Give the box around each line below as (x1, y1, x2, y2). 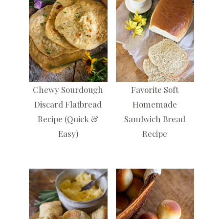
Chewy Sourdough (33, 84, 104, 95)
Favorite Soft (131, 84, 179, 95)
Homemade (132, 98, 177, 109)
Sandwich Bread (124, 113, 186, 124)
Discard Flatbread (34, 98, 102, 109)
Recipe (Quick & (38, 113, 99, 124)
